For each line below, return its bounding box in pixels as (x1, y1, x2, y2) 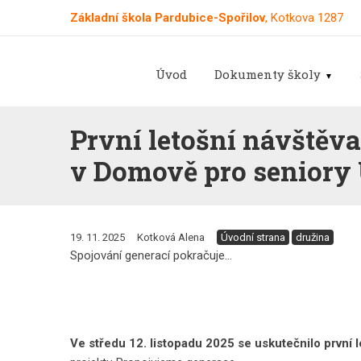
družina (295, 230, 330, 243)
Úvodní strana (220, 230, 285, 243)
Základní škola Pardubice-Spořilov (69, 10, 265, 25)
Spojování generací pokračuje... (69, 247, 232, 263)
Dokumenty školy (214, 65, 322, 82)
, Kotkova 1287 (264, 10, 343, 25)
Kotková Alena (136, 230, 205, 243)
